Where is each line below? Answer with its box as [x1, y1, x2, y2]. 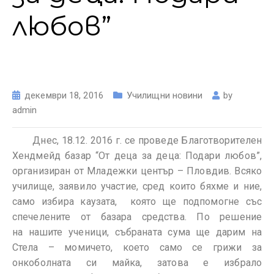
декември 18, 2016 [24, 90, 103, 101]
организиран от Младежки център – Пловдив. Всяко [12, 165, 262, 177]
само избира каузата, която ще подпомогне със [12, 196, 262, 207]
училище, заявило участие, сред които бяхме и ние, [12, 180, 262, 192]
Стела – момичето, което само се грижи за [12, 242, 262, 253]
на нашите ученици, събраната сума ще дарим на [12, 226, 262, 238]
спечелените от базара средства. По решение [12, 211, 262, 223]
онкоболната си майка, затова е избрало [12, 257, 262, 268]
